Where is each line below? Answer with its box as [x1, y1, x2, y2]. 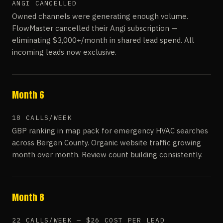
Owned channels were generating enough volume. [12, 11, 188, 21]
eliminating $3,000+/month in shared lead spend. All [12, 35, 194, 45]
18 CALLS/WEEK [12, 113, 72, 122]
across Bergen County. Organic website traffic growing [12, 138, 201, 147]
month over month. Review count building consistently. [12, 150, 203, 159]
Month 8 [12, 191, 44, 204]
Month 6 [12, 88, 44, 102]
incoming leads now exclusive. [12, 47, 116, 57]
